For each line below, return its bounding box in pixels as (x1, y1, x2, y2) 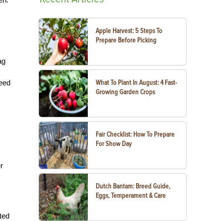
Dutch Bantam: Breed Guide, (96, 182, 171, 190)
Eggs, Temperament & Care (96, 191, 166, 200)
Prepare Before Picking (96, 36, 157, 44)
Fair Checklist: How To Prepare (96, 130, 175, 139)
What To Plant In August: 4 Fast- (96, 78, 178, 87)
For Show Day (96, 140, 132, 148)
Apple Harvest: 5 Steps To (96, 27, 163, 35)
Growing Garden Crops (96, 88, 155, 96)
